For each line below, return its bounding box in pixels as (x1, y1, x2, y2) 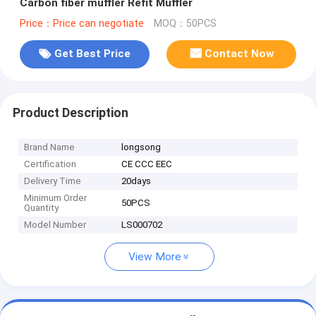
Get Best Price (54, 47, 130, 61)
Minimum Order (24, 193, 87, 204)
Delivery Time (24, 176, 82, 187)
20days (121, 176, 152, 187)
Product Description (12, 105, 128, 120)
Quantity (24, 202, 59, 214)
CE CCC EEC (121, 159, 173, 170)
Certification (24, 159, 77, 170)
